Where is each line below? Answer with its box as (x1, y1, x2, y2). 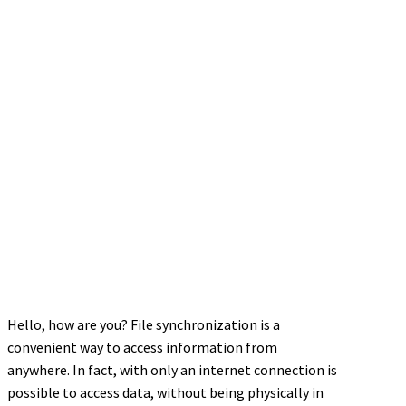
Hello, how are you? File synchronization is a (7, 315, 280, 333)
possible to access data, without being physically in (7, 383, 324, 401)
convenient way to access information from (7, 338, 277, 356)
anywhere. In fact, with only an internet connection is (7, 361, 337, 379)
